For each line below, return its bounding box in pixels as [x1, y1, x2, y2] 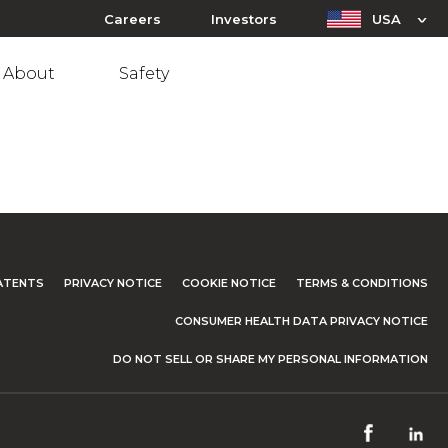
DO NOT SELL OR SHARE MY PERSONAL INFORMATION [113, 352, 428, 366]
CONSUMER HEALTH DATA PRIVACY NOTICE [175, 314, 428, 328]
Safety [119, 64, 169, 83]
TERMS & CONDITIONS [296, 276, 428, 290]
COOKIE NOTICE [182, 276, 276, 290]
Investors [211, 10, 277, 27]
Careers [104, 10, 161, 27]
